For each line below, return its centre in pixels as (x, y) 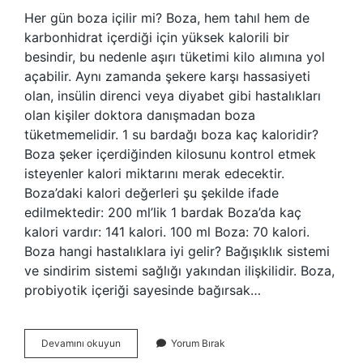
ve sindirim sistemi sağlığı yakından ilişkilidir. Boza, (179, 271)
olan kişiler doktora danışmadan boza (140, 115)
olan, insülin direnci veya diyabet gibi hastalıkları (173, 96)
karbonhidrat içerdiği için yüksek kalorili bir (157, 37)
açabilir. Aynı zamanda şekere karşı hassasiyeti (167, 76)
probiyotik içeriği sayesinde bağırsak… (143, 290)
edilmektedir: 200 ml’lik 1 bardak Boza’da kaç (163, 212)
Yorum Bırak (198, 343)
